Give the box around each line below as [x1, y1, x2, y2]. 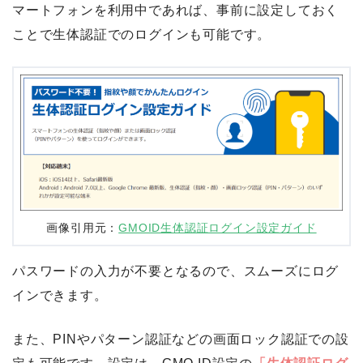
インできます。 [12, 288, 108, 302]
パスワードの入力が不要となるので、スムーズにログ [12, 263, 340, 278]
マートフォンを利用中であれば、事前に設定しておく [12, 3, 340, 18]
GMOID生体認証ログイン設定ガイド [118, 221, 317, 234]
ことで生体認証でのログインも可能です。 [12, 28, 271, 42]
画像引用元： [46, 221, 119, 234]
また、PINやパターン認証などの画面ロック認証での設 [12, 331, 349, 346]
